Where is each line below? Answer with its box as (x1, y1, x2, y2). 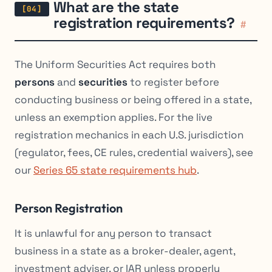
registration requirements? (53, 13, 235, 32)
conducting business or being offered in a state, (15, 93, 251, 107)
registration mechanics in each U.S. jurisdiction (15, 128, 243, 142)
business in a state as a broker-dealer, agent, (15, 244, 235, 258)
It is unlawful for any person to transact (15, 226, 212, 240)
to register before (127, 75, 219, 89)
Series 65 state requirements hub (33, 163, 197, 177)
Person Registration (15, 200, 123, 216)
